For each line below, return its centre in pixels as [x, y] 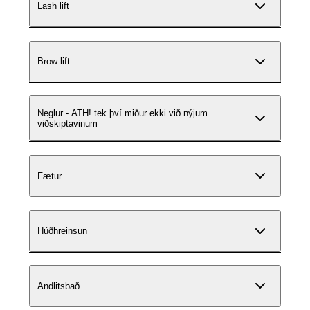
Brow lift [54, 62]
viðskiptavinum [67, 124]
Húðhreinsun [62, 231]
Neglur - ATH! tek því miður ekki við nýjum [66, 113]
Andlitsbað [58, 286]
